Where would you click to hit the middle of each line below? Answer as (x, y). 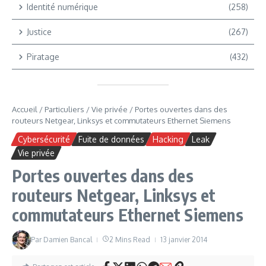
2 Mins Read (130, 240)
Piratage (43, 57)
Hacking (168, 140)
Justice (39, 32)
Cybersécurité (44, 140)
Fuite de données (111, 140)
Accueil (25, 110)
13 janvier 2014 (184, 240)
